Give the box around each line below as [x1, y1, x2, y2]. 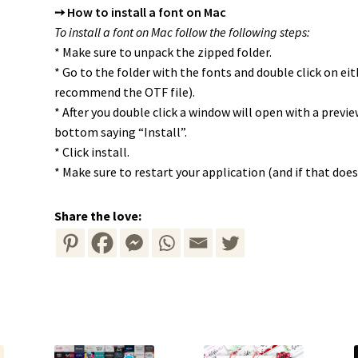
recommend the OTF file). [54, 84, 195, 101]
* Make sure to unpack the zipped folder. [54, 44, 272, 61]
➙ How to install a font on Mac [54, 4, 226, 21]
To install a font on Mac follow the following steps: [54, 24, 310, 41]
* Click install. [54, 144, 129, 161]
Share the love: [54, 208, 141, 225]
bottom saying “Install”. [54, 124, 187, 141]
